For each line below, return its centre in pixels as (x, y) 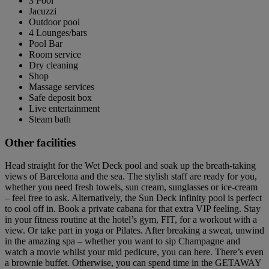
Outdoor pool (54, 22)
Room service (55, 54)
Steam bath (50, 119)
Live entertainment (64, 108)
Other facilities (40, 142)
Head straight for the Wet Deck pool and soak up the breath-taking (130, 166)
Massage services (62, 87)
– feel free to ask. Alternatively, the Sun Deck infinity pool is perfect (133, 198)
